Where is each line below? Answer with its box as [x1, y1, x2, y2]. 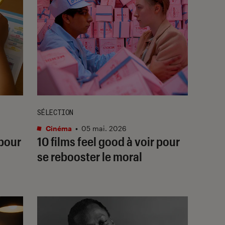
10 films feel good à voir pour [37, 134, 180, 149]
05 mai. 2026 [81, 124, 127, 133]
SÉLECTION [37, 107, 73, 117]
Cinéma [44, 124, 72, 133]
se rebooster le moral [37, 149, 142, 164]
